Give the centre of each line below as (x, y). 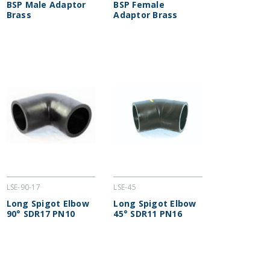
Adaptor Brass (146, 15)
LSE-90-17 (23, 187)
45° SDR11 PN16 (148, 214)
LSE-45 (125, 187)
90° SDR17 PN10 (41, 214)
